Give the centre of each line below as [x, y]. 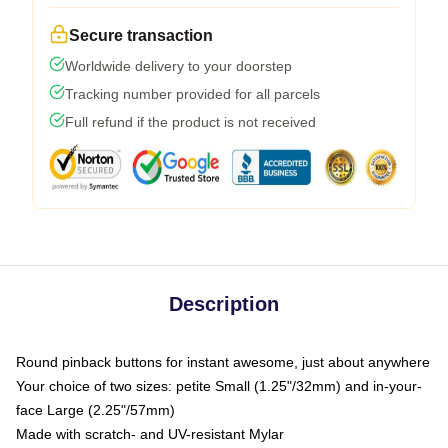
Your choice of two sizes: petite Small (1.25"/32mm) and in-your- [219, 385]
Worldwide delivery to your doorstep [178, 65]
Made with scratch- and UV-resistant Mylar [150, 433]
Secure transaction [141, 35]
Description [224, 303]
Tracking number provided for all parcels [192, 93]
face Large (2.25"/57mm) [95, 409]
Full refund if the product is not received [190, 121]
